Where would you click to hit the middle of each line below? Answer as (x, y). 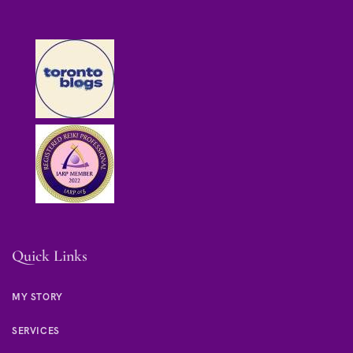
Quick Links (50, 256)
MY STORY (37, 297)
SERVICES (36, 331)
